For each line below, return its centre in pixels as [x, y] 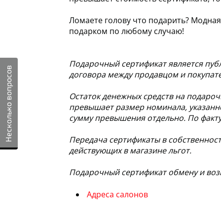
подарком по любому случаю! [127, 31]
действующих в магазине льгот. [130, 151]
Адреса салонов [118, 195]
